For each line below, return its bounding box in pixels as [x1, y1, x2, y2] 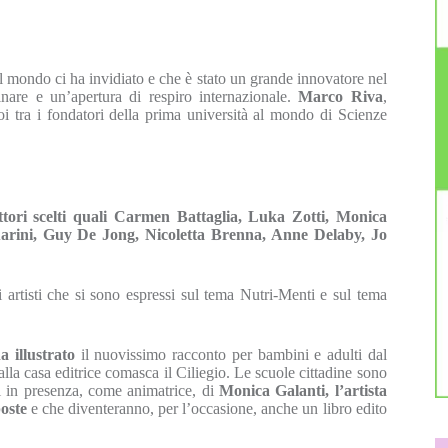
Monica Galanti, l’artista [218, 382, 387, 399]
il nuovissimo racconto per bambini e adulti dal [75, 346, 387, 363]
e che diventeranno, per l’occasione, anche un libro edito [26, 400, 387, 417]
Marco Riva [298, 88, 383, 105]
